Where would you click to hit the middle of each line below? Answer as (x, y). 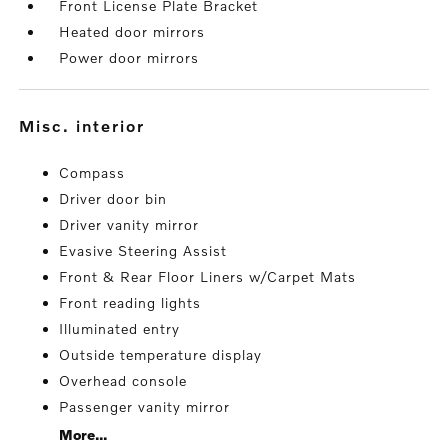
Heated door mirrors (132, 32)
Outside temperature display (161, 355)
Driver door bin (113, 199)
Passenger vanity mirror (145, 407)
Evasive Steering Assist (143, 251)
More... (83, 435)
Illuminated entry (120, 329)
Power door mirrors (129, 58)
